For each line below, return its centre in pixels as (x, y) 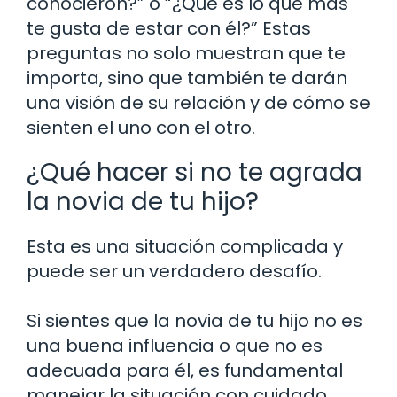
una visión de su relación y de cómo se (198, 102)
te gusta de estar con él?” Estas (169, 28)
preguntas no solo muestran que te (186, 53)
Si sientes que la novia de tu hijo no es (195, 320)
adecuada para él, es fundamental (185, 370)
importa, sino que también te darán (187, 78)
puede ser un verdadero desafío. (174, 271)
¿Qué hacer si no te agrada (195, 172)
